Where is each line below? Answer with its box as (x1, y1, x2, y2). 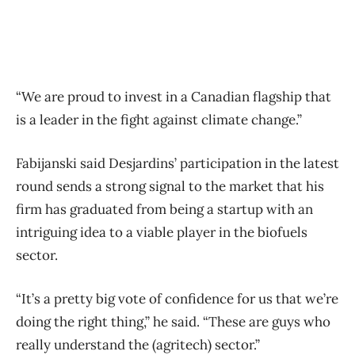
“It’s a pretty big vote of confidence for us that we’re (16, 289, 338, 307)
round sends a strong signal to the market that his (16, 177, 324, 195)
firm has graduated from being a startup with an (16, 200, 313, 218)
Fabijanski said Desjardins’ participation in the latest (16, 154, 339, 172)
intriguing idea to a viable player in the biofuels (16, 223, 307, 241)
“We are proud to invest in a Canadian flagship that (16, 87, 331, 105)
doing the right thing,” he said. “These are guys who (16, 312, 330, 330)
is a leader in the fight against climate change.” (16, 110, 302, 128)
